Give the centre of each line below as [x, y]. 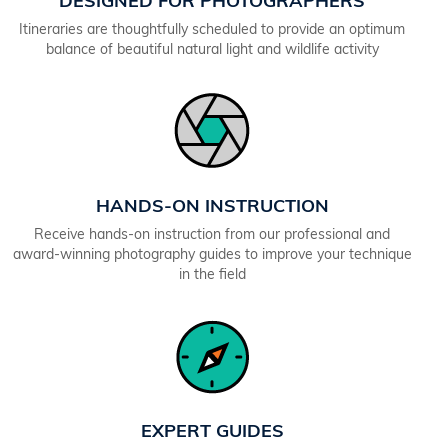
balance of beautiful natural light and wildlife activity [212, 50]
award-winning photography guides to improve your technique [212, 255]
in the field [212, 275]
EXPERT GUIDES [212, 432]
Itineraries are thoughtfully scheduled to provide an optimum [212, 30]
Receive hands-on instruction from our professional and [212, 235]
